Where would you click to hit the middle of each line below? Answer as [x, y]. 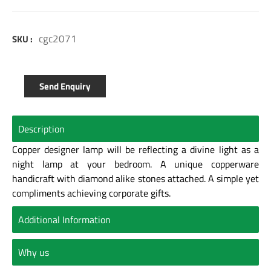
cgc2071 [58, 38]
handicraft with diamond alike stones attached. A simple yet [135, 178]
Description [41, 129]
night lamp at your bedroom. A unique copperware [135, 164]
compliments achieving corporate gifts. [91, 193]
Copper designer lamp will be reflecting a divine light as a [135, 149]
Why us [34, 252]
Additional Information [64, 219]
